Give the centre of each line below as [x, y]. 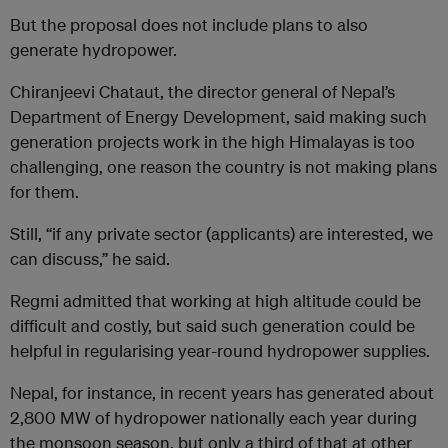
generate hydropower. [93, 50]
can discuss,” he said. [90, 259]
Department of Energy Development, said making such [218, 117]
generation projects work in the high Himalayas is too [212, 142]
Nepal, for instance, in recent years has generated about [222, 393]
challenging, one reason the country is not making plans [223, 167]
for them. [44, 192]
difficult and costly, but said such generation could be [212, 326]
